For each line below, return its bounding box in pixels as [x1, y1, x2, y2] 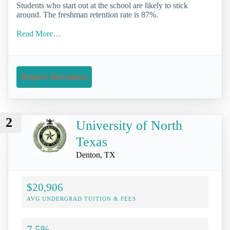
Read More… [16, 29, 61, 38]
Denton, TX [76, 150, 116, 160]
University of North [76, 118, 182, 133]
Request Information [21, 72, 87, 81]
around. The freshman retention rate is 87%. [16, 10, 158, 19]
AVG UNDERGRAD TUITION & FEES [27, 196, 136, 202]
